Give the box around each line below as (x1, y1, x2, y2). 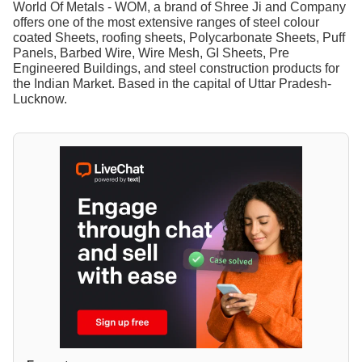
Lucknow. (13, 91, 67, 106)
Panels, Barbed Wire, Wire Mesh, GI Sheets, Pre (13, 45, 289, 60)
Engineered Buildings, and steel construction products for (13, 61, 339, 75)
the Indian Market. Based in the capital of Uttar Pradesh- (13, 76, 331, 90)
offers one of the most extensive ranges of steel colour (13, 15, 319, 29)
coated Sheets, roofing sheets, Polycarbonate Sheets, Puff (13, 30, 345, 44)
